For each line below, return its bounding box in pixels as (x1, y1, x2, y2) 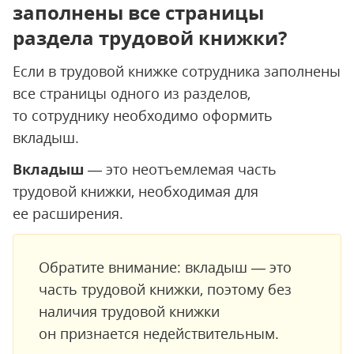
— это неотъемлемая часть (84, 160, 277, 179)
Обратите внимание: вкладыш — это (39, 258, 292, 277)
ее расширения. (13, 204, 123, 223)
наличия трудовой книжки (39, 302, 220, 321)
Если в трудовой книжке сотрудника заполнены (13, 62, 341, 81)
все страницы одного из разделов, (13, 84, 250, 103)
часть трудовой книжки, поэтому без (39, 280, 292, 299)
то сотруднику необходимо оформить (13, 106, 273, 125)
